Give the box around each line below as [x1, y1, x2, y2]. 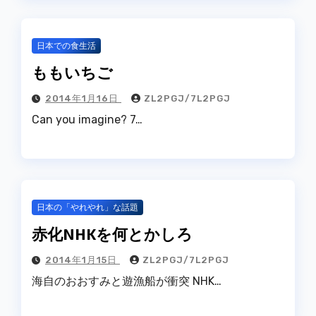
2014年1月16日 [45, 92, 121, 104]
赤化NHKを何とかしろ [32, 224, 193, 243]
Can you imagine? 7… [32, 112, 142, 126]
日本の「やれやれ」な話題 [37, 202, 138, 213]
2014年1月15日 [45, 255, 120, 266]
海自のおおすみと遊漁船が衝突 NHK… [32, 274, 221, 288]
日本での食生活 [37, 40, 96, 51]
